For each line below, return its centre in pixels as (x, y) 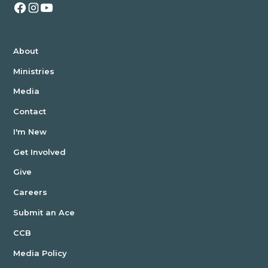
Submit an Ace (44, 213)
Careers (31, 192)
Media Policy (40, 253)
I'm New (30, 131)
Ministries (34, 71)
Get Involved (40, 152)
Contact (30, 112)
